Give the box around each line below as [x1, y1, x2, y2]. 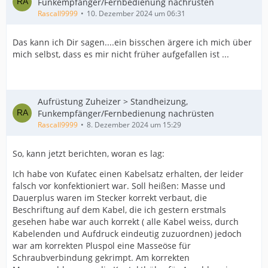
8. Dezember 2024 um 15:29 [87, 120, 181, 130]
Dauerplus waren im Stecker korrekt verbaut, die [13, 192, 207, 203]
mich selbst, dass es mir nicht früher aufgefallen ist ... [13, 48, 229, 60]
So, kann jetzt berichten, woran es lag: [13, 148, 165, 159]
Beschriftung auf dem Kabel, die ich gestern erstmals [13, 204, 226, 215]
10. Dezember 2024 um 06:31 [87, 8, 185, 19]
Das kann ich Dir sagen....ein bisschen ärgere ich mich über [13, 36, 252, 48]
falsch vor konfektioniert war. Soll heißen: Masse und [13, 180, 226, 191]
